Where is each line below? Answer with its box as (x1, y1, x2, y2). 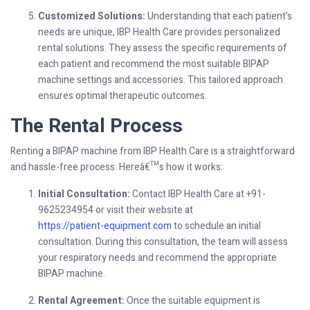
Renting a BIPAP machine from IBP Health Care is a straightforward (10, 143, 295, 158)
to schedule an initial (172, 218, 261, 233)
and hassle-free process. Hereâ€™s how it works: (10, 159, 223, 174)
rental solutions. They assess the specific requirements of (38, 40, 287, 55)
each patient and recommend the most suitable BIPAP (38, 56, 269, 71)
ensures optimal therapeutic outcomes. (38, 88, 207, 103)
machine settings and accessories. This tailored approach (38, 72, 283, 87)
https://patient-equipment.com (38, 218, 172, 233)
